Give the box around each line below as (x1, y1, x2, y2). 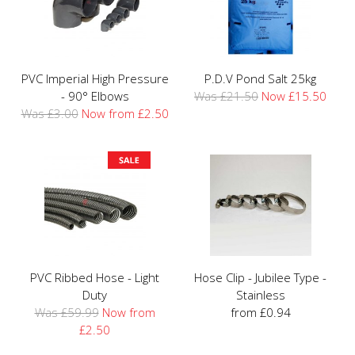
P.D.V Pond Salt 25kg (204, 70, 316, 86)
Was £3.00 (21, 105, 78, 121)
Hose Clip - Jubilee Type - (194, 269, 326, 285)
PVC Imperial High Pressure (21, 70, 169, 86)
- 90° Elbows (60, 87, 129, 104)
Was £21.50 (194, 87, 258, 104)
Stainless (235, 286, 285, 303)
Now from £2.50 (81, 105, 169, 121)
